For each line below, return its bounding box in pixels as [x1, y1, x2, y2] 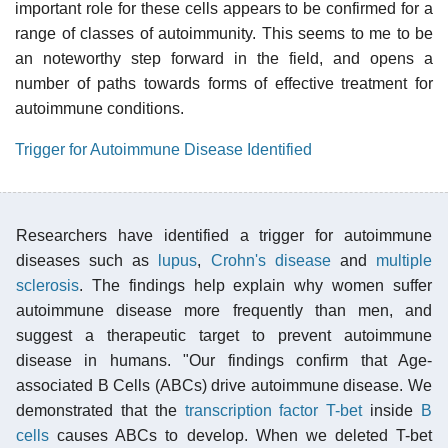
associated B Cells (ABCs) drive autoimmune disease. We [16, 376, 432, 394]
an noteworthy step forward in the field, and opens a [15, 49, 433, 67]
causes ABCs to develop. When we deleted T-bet [49, 426, 432, 444]
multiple [376, 251, 433, 269]
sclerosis [16, 276, 79, 294]
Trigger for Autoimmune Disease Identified [15, 140, 312, 158]
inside [362, 401, 422, 419]
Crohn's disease [210, 251, 331, 269]
